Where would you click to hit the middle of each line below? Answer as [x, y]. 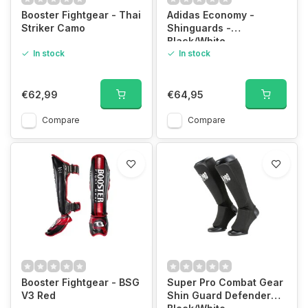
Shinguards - [199, 28]
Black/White [196, 41]
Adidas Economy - [210, 15]
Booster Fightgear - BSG [80, 282]
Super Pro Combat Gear [225, 282]
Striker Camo [53, 28]
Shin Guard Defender [219, 295]
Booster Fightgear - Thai [81, 15]
